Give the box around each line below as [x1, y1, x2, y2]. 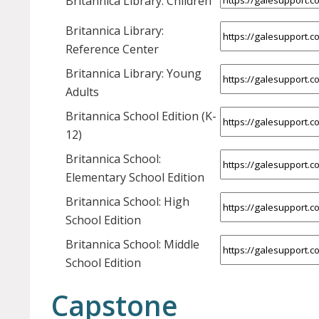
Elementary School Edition [66, 169, 204, 186]
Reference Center [66, 41, 159, 58]
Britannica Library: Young [66, 66, 202, 82]
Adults [66, 84, 99, 100]
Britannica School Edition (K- [66, 108, 216, 125]
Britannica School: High [66, 194, 189, 210]
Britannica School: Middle [66, 236, 199, 253]
